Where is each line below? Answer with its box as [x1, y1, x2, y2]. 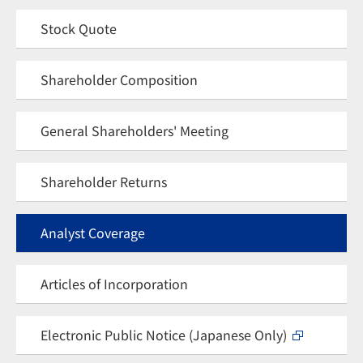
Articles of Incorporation [41, 274, 188, 293]
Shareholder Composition [41, 70, 198, 89]
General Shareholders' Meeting [41, 121, 228, 140]
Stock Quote [41, 19, 117, 38]
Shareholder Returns [41, 172, 167, 191]
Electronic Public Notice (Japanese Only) [41, 325, 287, 344]
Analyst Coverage [41, 223, 145, 242]
